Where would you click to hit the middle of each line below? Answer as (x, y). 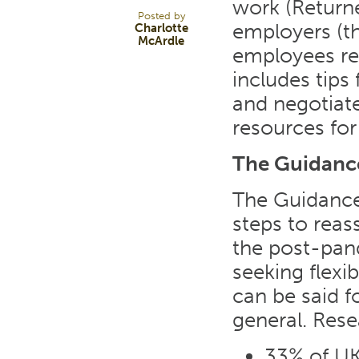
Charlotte (161, 28)
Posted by (161, 16)
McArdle (161, 41)
